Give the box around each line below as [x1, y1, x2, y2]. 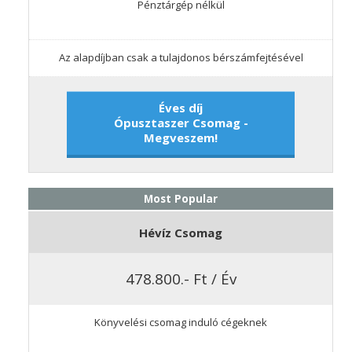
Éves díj [159, 99, 203, 115]
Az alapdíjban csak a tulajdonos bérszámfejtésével [58, 50, 303, 65]
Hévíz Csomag [139, 225, 222, 241]
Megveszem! [144, 129, 218, 145]
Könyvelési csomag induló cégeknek [94, 314, 267, 329]
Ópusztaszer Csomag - [113, 114, 248, 130]
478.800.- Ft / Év [125, 268, 236, 288]
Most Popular [144, 192, 218, 207]
